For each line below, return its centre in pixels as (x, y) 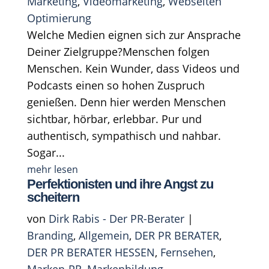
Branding (50, 235)
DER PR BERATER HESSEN (91, 252)
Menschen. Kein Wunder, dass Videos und (133, 68)
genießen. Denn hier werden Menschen (126, 102)
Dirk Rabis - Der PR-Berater (116, 218)
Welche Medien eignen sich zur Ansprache (134, 35)
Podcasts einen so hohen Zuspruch (116, 85)
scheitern (53, 197)
